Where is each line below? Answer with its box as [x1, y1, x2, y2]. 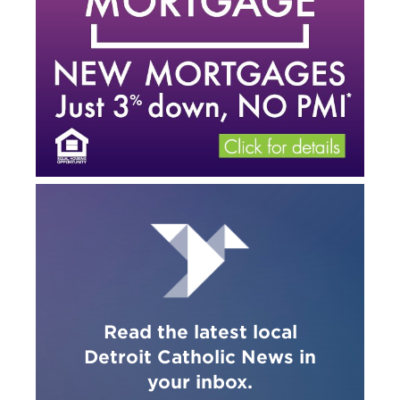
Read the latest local [103, 321, 297, 344]
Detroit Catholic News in [84, 346, 316, 369]
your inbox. [147, 371, 253, 394]
